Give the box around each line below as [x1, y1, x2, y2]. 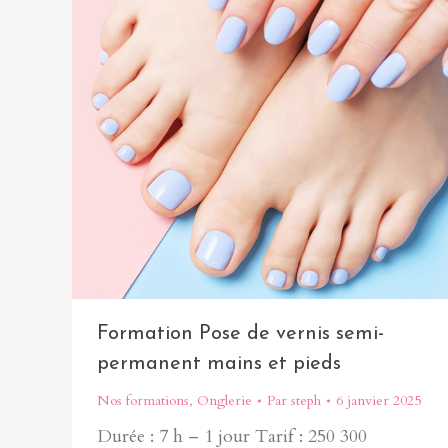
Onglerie [197, 391, 252, 410]
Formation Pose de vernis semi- [97, 324, 384, 344]
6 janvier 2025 [336, 391, 421, 410]
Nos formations [97, 391, 189, 410]
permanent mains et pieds [97, 354, 341, 374]
